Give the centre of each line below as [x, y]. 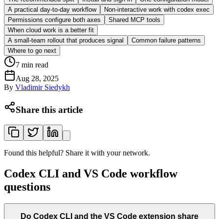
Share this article [49, 109]
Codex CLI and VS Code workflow [91, 173]
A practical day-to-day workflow [52, 10]
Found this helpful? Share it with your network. [77, 153]
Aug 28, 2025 [37, 79]
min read [35, 65]
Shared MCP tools [134, 20]
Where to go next [32, 51]
